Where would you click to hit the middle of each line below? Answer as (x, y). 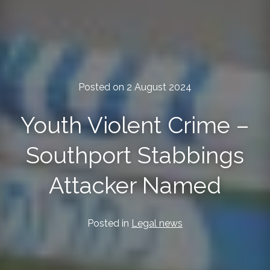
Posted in (109, 224)
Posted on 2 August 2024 (135, 87)
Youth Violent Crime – (135, 125)
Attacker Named (135, 186)
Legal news (157, 224)
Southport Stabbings (135, 155)
